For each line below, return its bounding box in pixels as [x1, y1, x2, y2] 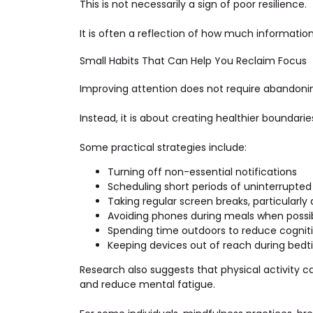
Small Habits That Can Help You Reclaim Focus [80, 54, 307, 68]
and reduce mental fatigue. [80, 277, 215, 291]
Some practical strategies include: [80, 140, 247, 154]
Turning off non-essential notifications [108, 164, 297, 179]
